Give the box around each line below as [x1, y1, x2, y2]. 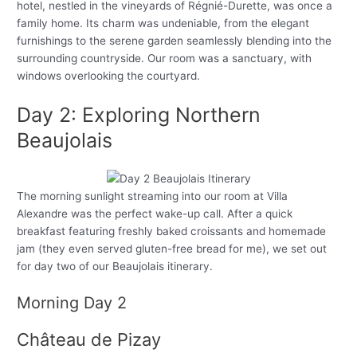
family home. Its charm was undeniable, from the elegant [17, 16, 310, 29]
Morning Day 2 [17, 292, 127, 312]
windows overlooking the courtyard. [17, 69, 201, 82]
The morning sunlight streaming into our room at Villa [17, 189, 288, 202]
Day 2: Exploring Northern [17, 102, 261, 127]
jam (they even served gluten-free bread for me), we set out [17, 241, 328, 255]
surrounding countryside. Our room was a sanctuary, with [17, 51, 312, 65]
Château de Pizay [17, 328, 162, 350]
